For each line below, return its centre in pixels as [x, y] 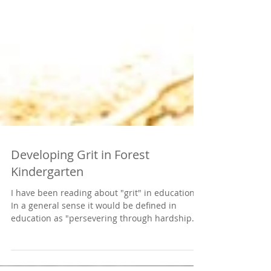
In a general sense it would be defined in [94, 233]
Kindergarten [47, 199]
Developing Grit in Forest [80, 182]
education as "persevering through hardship [101, 245]
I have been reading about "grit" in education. [104, 220]
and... [22, 258]
